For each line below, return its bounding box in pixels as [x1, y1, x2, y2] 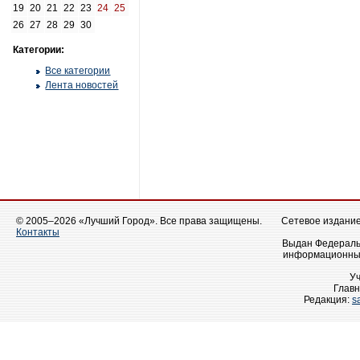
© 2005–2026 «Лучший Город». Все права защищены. [16, 215, 262, 227]
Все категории [45, 65, 111, 76]
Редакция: [304, 294, 352, 305]
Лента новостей [45, 80, 119, 91]
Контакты [16, 227, 59, 238]
